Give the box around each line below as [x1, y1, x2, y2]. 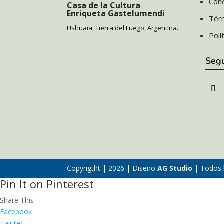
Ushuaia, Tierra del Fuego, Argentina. [67, 23, 179, 33]
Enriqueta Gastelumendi [67, 8, 165, 19]
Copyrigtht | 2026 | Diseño [67, 163, 158, 173]
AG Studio [157, 163, 193, 173]
